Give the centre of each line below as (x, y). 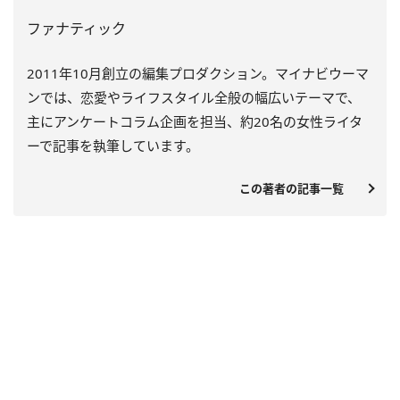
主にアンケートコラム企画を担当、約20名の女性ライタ (195, 121)
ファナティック (76, 29)
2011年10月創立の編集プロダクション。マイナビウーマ (198, 73)
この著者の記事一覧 (297, 188)
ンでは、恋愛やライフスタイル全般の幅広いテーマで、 (194, 97)
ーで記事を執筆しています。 (113, 146)
